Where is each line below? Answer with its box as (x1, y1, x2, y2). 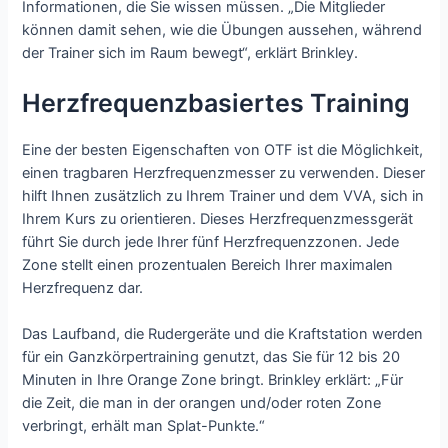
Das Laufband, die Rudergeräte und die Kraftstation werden (22, 325, 424, 344)
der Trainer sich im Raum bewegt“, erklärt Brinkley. (22, 43, 359, 62)
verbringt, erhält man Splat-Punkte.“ (22, 417, 266, 436)
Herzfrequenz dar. (22, 279, 144, 298)
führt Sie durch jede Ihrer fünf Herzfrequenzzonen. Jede (22, 233, 400, 252)
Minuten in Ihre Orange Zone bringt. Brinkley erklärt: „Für (22, 371, 404, 390)
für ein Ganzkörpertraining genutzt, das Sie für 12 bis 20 (22, 348, 401, 367)
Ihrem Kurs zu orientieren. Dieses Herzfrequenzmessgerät (22, 210, 414, 229)
